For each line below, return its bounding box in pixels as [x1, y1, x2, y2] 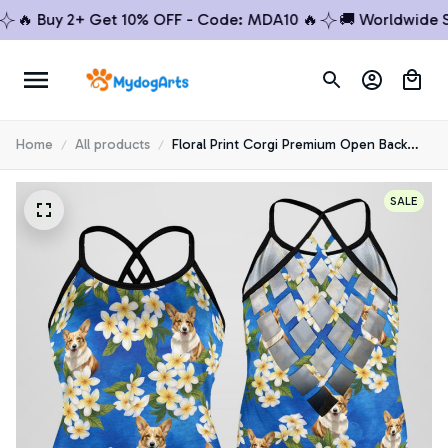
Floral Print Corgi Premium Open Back [172, 136, 407, 153]
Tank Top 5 [172, 158, 238, 175]
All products [75, 136, 150, 153]
